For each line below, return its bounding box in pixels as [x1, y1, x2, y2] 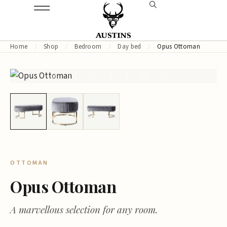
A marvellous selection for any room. [10, 203, 158, 216]
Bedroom [74, 42, 102, 51]
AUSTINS [49, 67, 178, 84]
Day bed [118, 42, 141, 51]
